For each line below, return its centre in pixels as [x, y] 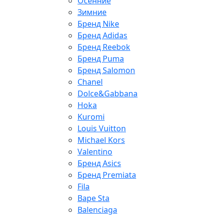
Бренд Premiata [107, 175]
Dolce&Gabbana [108, 94]
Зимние [92, 12]
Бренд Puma [101, 59]
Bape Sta [93, 198]
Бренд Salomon [106, 70]
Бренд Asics [99, 163]
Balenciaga [97, 210]
